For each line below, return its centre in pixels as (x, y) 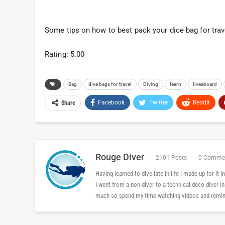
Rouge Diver (120, 157)
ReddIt (201, 102)
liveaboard (205, 84)
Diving (151, 84)
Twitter (158, 102)
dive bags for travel (110, 84)
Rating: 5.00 (65, 54)
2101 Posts (171, 157)
